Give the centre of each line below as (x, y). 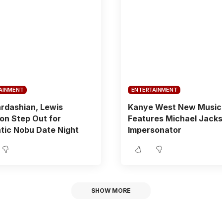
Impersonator (154, 130)
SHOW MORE (111, 191)
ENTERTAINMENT (154, 89)
